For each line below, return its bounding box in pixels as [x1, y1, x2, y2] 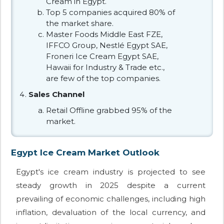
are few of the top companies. [46, 73, 160, 83]
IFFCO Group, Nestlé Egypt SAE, [46, 40, 167, 50]
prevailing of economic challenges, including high [16, 193, 205, 203]
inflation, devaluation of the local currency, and [16, 207, 205, 217]
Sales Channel [28, 89, 84, 99]
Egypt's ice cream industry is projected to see [16, 166, 205, 176]
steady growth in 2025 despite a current [16, 180, 205, 190]
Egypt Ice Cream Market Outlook [11, 147, 159, 157]
